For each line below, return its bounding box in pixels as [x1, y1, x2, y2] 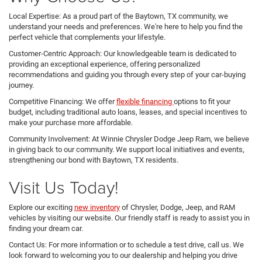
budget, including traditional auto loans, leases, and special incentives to [9, 107, 247, 116]
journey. [9, 80, 34, 89]
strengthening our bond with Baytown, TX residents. [9, 155, 178, 164]
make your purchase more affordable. [9, 118, 133, 127]
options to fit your [174, 96, 230, 106]
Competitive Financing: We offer [9, 96, 116, 106]
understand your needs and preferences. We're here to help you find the [9, 22, 243, 31]
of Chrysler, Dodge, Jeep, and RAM [120, 202, 235, 212]
